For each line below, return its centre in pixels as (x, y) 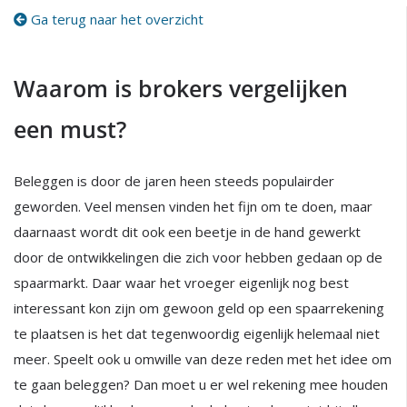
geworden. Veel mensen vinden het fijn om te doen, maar (193, 206)
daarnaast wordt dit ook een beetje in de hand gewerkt (187, 232)
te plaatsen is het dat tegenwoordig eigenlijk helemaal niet (197, 333)
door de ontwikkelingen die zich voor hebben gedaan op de (198, 257)
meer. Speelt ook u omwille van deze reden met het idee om (203, 359)
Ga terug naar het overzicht (115, 19)
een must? (70, 129)
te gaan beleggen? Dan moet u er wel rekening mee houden (201, 384)
